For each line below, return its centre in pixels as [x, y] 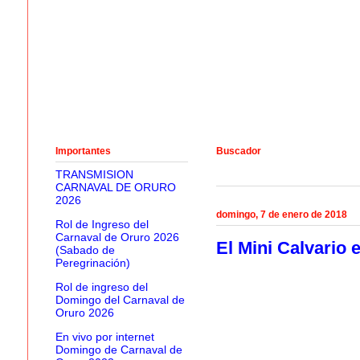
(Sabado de [85, 250]
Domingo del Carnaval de [120, 300]
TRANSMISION [94, 175]
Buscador [238, 151]
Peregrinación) [92, 263]
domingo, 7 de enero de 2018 [281, 214]
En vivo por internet [104, 337]
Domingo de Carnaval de [119, 350]
